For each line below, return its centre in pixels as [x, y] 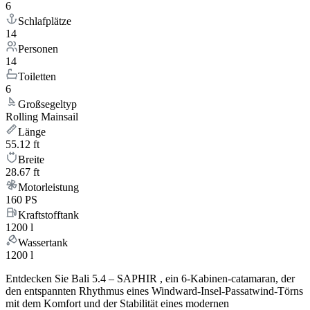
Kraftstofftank [48, 215]
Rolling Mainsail [42, 117]
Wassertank [43, 243]
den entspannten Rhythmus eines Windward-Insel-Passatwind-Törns [154, 291]
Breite [31, 160]
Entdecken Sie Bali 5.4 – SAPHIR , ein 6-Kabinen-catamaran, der [150, 279]
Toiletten [37, 77]
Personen [38, 49]
